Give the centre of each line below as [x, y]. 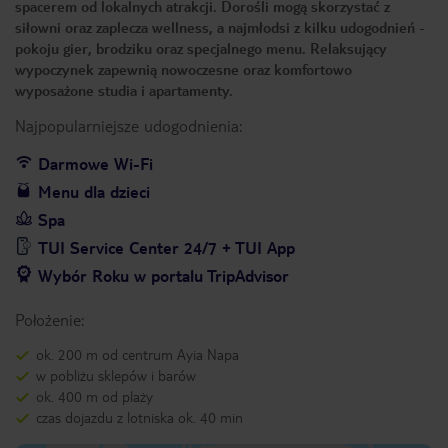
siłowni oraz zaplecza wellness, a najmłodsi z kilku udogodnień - [220, 27]
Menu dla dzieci [94, 191]
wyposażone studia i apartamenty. [124, 90]
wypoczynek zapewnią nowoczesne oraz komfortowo [183, 69]
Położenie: [49, 319]
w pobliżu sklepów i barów [116, 375]
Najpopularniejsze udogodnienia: [128, 125]
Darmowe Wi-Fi [95, 163]
